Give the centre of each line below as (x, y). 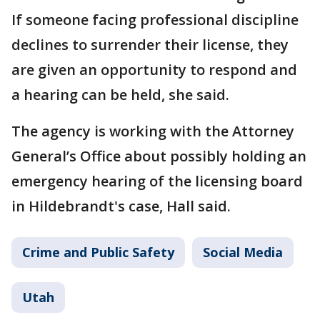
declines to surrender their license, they (150, 45)
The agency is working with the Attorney (153, 131)
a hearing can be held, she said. (120, 95)
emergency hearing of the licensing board (157, 181)
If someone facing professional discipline (155, 20)
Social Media (243, 252)
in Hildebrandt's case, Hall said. (121, 206)
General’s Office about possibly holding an (159, 156)
